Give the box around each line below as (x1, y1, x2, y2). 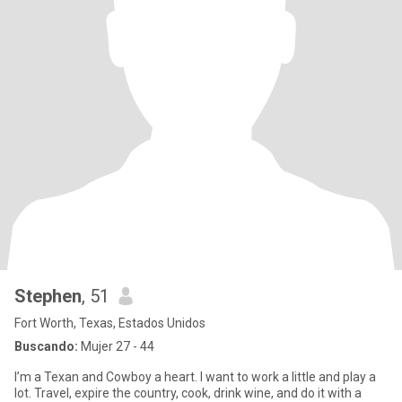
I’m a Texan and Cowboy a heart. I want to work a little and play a (14, 370, 376, 384)
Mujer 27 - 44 (78, 339, 154, 354)
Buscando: (14, 339, 78, 354)
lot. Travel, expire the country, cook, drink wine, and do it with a (14, 386, 362, 400)
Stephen (14, 285, 82, 307)
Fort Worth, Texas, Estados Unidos (14, 316, 205, 330)
